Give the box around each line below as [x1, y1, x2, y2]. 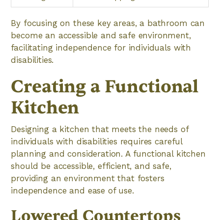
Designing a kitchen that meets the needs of [11, 124, 189, 134]
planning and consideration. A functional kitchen [11, 149, 206, 159]
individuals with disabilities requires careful [11, 137, 183, 146]
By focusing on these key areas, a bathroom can [11, 18, 205, 28]
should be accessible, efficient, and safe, [11, 161, 171, 171]
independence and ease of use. [11, 186, 134, 195]
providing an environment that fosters [11, 173, 165, 183]
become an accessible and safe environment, [11, 30, 191, 40]
